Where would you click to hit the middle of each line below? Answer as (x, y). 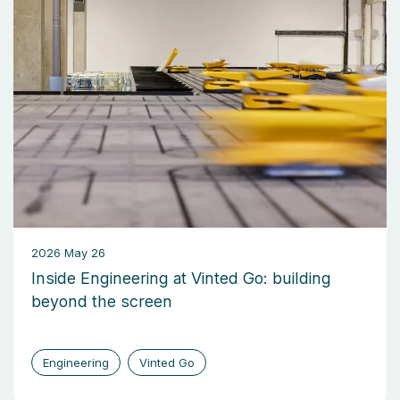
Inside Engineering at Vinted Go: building (181, 278)
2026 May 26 (68, 252)
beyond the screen (102, 301)
